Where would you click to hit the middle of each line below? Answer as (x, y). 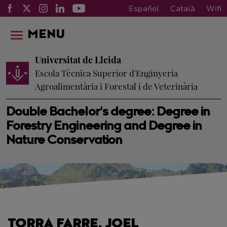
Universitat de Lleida (78, 60)
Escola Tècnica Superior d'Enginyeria (106, 73)
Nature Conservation (64, 141)
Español (144, 8)
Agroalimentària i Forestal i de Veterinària (116, 86)
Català (183, 8)
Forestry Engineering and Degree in (104, 127)
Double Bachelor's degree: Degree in (108, 112)
